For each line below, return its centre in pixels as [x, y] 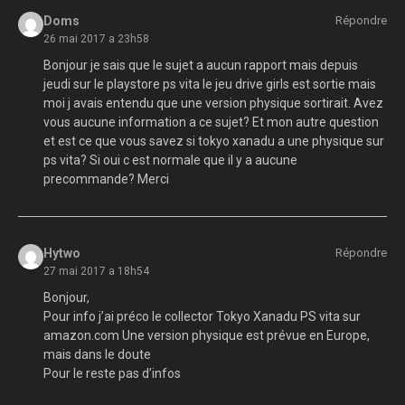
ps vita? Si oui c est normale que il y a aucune [170, 160]
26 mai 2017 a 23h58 [96, 38]
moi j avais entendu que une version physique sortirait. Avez [213, 103]
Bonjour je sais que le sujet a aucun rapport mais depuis [200, 65]
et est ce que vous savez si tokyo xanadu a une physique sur [213, 141]
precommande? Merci [106, 179]
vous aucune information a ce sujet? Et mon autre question [211, 122]
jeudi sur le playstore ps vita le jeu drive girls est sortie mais [209, 84]
